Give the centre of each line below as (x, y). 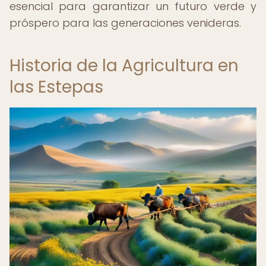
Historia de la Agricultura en (124, 66)
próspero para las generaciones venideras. (125, 23)
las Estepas (56, 87)
